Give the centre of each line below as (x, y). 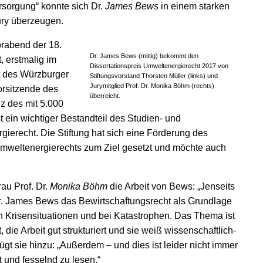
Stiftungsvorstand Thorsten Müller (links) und (154, 76)
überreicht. (105, 96)
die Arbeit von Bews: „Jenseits (171, 186)
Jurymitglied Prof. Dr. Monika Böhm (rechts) (152, 86)
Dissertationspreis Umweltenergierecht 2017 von (159, 66)
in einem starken (194, 6)
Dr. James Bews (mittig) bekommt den (144, 56)
